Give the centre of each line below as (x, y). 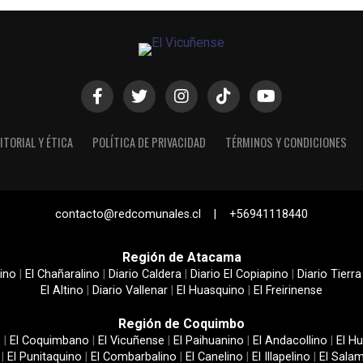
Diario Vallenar (130, 290)
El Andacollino (290, 341)
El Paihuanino (209, 341)
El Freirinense (288, 290)
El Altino (62, 290)
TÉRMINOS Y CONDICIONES (286, 142)
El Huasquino (211, 290)
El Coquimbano (49, 341)
